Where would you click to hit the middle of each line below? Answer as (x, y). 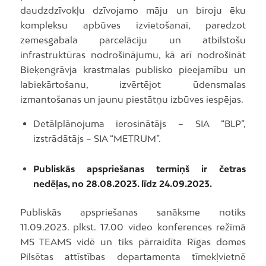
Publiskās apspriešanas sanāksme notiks (133, 212)
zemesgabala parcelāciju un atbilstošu (133, 39)
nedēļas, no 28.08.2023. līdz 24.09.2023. (122, 183)
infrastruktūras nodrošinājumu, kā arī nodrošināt (133, 54)
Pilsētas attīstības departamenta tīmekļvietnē (133, 256)
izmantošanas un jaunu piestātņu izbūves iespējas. (132, 99)
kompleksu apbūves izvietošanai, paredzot (133, 25)
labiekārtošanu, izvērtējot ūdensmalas (133, 84)
